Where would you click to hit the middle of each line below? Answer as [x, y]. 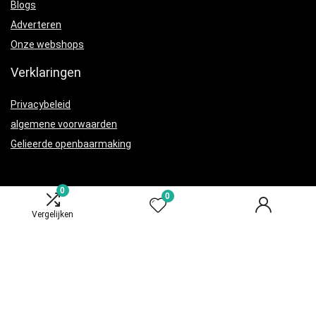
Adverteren [36, 25]
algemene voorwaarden [64, 124]
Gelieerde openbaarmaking [71, 144]
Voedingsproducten [62, 261]
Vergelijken [53, 214]
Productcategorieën [67, 224]
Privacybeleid [41, 105]
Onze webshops [47, 45]
